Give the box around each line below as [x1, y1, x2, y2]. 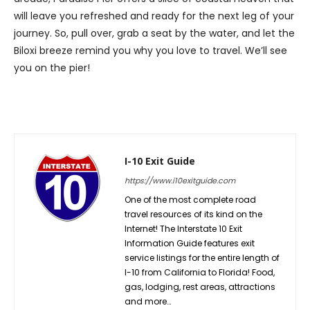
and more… [125, 295, 171, 308]
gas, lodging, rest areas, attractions [125, 281, 275, 293]
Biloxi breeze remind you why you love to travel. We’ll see [14, 44, 287, 58]
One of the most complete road [125, 194, 256, 206]
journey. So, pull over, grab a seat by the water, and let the [14, 26, 295, 41]
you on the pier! [14, 61, 90, 75]
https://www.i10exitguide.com [125, 175, 235, 187]
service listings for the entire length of [125, 252, 280, 264]
